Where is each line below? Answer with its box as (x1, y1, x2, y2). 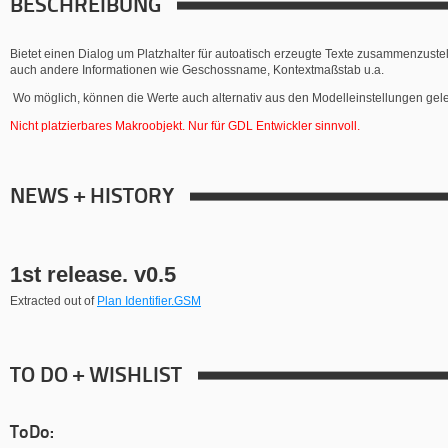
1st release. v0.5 (10, 262, 176, 287)
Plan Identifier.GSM (97, 294, 201, 308)
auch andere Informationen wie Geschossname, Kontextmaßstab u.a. (10, 63, 384, 77)
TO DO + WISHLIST (10, 365, 182, 388)
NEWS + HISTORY (10, 186, 174, 209)
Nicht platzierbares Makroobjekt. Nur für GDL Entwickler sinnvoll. (10, 119, 360, 133)
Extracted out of (10, 294, 97, 308)
